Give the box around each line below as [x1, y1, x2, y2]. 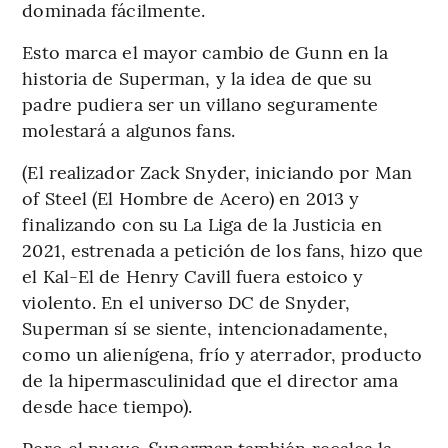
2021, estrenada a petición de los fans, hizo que [22, 237, 424, 263]
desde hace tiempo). [22, 393, 193, 419]
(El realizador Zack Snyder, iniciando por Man [22, 159, 412, 185]
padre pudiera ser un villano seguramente [22, 91, 379, 117]
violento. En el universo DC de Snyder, [22, 289, 351, 315]
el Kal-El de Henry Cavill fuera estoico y [22, 263, 364, 289]
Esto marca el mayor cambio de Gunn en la [22, 39, 389, 65]
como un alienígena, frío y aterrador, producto [22, 341, 422, 367]
